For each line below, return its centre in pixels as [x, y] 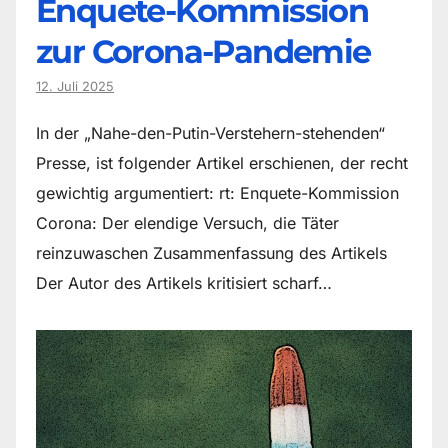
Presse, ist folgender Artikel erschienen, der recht [222, 162]
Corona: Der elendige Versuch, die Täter [187, 222]
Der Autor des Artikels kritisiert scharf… [184, 282]
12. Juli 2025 [75, 86]
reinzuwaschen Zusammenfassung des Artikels [211, 252]
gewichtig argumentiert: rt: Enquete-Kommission [217, 192]
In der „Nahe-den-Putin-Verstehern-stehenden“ [210, 132]
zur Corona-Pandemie [203, 51]
